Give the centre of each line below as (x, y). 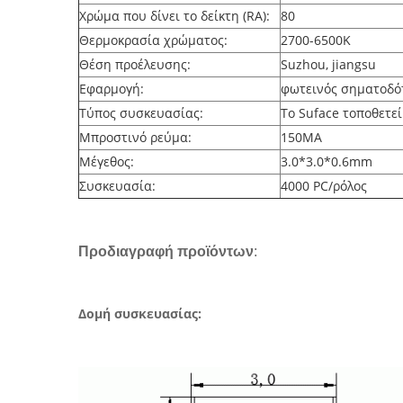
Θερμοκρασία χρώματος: (153, 40)
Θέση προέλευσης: (135, 64)
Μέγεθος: (107, 161)
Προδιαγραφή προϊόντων (166, 251)
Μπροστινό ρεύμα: (135, 137)
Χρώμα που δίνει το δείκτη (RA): (175, 16)
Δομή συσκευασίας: (140, 313)
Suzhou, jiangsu (328, 64)
